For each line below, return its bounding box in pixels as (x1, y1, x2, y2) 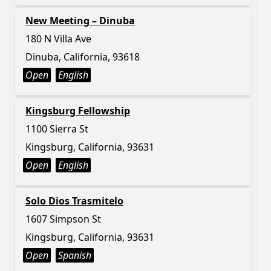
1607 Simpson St (25, 212, 101, 226)
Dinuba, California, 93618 (25, 50, 140, 64)
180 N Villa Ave (25, 32, 91, 45)
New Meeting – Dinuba (25, 14, 135, 27)
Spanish (58, 249, 91, 262)
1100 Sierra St (25, 122, 88, 135)
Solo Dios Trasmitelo (25, 194, 123, 207)
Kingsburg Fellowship (25, 104, 130, 117)
